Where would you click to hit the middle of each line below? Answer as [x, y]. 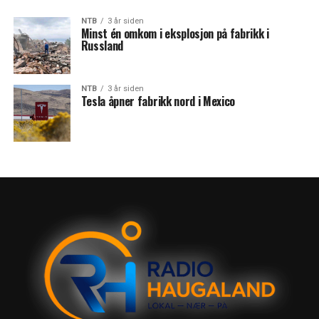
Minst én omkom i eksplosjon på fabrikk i [175, 33]
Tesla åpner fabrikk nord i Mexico [158, 101]
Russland [102, 46]
